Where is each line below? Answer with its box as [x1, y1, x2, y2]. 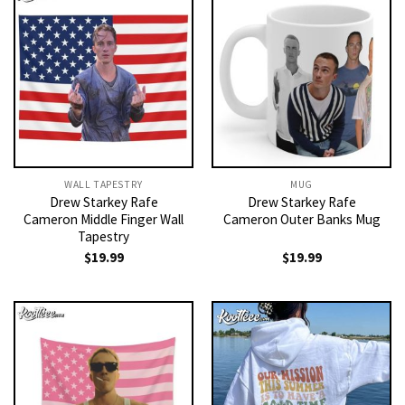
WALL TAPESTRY [64, 177, 143, 191]
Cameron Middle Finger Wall [24, 210, 184, 228]
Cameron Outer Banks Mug [222, 210, 381, 228]
